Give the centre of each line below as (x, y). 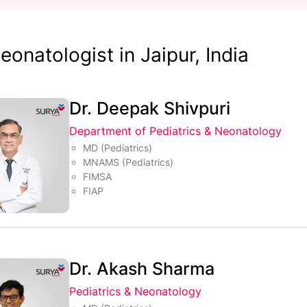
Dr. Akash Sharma (142, 269)
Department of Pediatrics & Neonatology (176, 131)
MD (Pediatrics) (119, 148)
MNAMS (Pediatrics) (130, 162)
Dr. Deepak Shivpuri (150, 108)
